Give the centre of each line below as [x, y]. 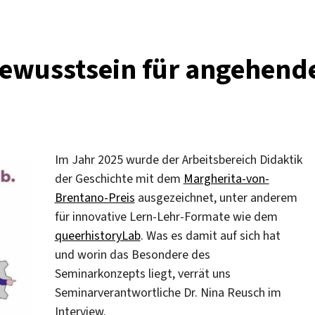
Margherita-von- [226, 178]
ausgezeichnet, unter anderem [216, 197]
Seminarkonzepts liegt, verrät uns [142, 273]
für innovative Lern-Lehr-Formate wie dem [166, 216]
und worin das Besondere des [132, 254]
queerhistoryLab [97, 235]
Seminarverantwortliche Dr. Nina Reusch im [168, 292]
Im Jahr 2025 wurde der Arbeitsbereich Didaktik [178, 159]
